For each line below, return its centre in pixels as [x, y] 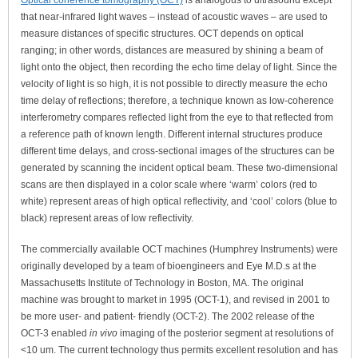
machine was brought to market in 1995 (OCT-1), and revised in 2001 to [175, 300]
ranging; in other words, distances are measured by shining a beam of [172, 50]
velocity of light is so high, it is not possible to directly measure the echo [174, 84]
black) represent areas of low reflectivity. [107, 218]
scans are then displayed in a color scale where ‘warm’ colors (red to [169, 185]
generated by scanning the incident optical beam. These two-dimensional [179, 168]
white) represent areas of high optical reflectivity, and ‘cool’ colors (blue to [179, 201]
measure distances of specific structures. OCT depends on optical [162, 34]
